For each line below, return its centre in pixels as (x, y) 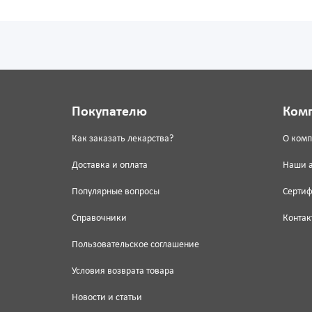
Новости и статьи (107, 298)
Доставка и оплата (109, 166)
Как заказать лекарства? (122, 139)
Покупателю (109, 112)
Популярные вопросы (115, 192)
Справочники (99, 219)
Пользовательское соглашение (135, 245)
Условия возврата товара (123, 272)
